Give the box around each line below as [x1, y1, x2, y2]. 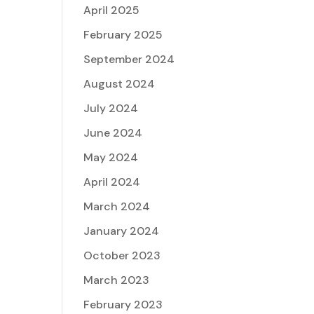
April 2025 [83, 3, 140, 18]
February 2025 [83, 27, 163, 42]
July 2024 [83, 101, 139, 116]
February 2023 [83, 297, 163, 312]
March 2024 [83, 199, 151, 214]
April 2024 [83, 175, 141, 189]
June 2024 [83, 125, 143, 140]
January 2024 [83, 224, 160, 238]
